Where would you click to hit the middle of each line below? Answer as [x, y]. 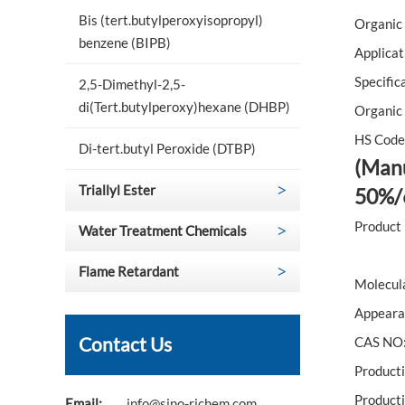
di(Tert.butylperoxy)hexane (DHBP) [184, 107]
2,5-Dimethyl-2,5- [132, 84]
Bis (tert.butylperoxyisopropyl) [171, 20]
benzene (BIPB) [125, 42]
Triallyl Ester [117, 190]
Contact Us [125, 344]
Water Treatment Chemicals [163, 231]
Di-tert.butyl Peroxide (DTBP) [167, 148]
